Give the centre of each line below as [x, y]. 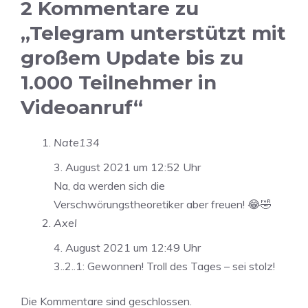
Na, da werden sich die [109, 186]
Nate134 [77, 143]
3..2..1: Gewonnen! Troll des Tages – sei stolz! [164, 266]
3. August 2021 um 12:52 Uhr [127, 167]
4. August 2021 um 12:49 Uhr [127, 248]
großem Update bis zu [132, 58]
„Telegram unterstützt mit [153, 33]
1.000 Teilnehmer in [119, 83]
